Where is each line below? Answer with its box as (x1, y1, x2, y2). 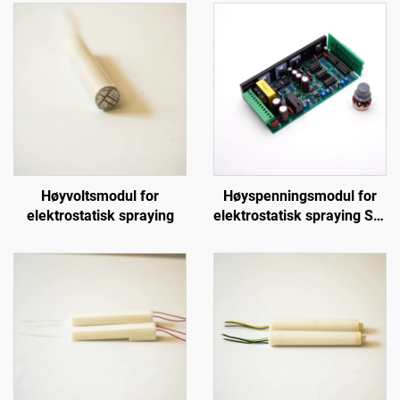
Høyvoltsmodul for (41, 187, 159, 204)
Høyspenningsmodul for (223, 187, 377, 204)
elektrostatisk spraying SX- (213, 207, 387, 224)
